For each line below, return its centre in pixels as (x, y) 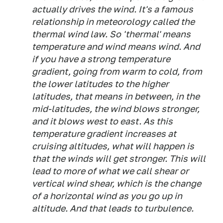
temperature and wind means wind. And (116, 47)
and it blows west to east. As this (102, 121)
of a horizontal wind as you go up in (107, 196)
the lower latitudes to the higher (100, 84)
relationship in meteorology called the (113, 22)
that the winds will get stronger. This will (119, 159)
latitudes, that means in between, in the (116, 97)
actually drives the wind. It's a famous (112, 9)
